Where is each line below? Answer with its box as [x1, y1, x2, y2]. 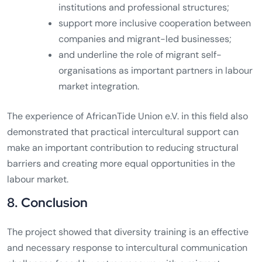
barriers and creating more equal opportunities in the [7, 157, 235, 170]
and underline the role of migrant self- [58, 49, 222, 61]
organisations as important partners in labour [58, 64, 253, 77]
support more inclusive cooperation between [58, 17, 251, 30]
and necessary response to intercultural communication [7, 242, 247, 254]
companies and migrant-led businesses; [58, 33, 232, 46]
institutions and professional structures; [58, 1, 229, 14]
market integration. [58, 80, 139, 93]
